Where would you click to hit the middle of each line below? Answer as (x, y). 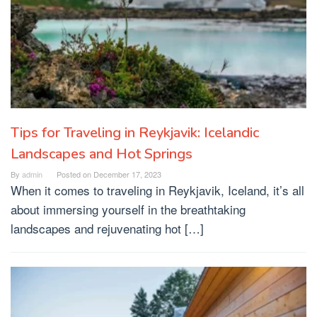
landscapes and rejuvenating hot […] (107, 228)
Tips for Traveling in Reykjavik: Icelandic (135, 132)
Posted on (75, 174)
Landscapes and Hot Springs (102, 154)
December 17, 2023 (127, 174)
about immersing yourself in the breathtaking (128, 209)
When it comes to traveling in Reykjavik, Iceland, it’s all (157, 190)
